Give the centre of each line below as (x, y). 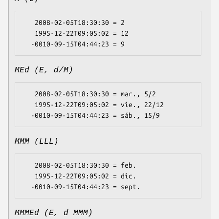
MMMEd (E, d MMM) (54, 213)
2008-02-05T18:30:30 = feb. (29, 165)
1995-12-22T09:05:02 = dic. (29, 176)
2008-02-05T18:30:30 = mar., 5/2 (29, 94)
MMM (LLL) (37, 142)
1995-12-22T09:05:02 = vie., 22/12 (29, 105)
